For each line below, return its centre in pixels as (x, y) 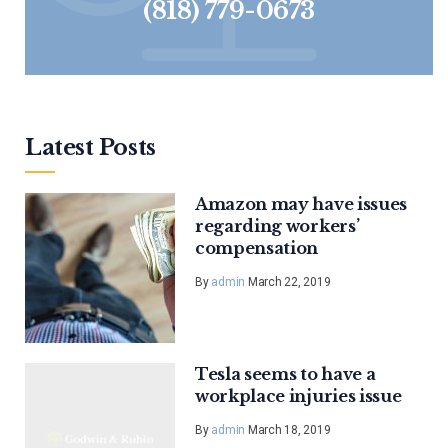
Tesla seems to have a (285, 373)
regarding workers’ (277, 225)
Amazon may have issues (301, 203)
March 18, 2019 (288, 429)
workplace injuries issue (298, 395)
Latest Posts (90, 147)
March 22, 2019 (288, 281)
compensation (257, 247)
